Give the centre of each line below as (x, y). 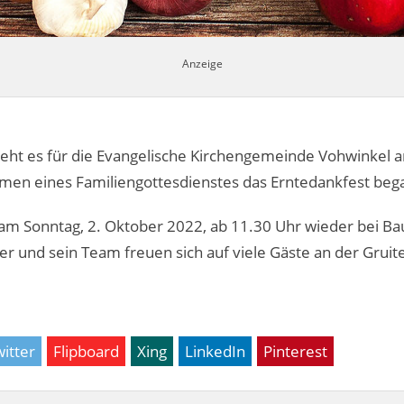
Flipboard (86, 351)
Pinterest (295, 351)
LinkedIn (215, 351)
